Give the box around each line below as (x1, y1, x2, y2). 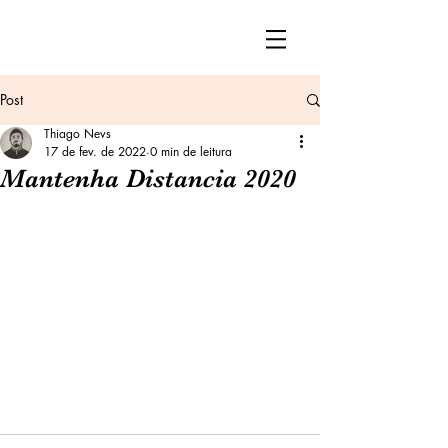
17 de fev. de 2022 (44, 143, 146, 160)
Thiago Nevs (44, 125, 111, 142)
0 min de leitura (150, 143, 232, 160)
